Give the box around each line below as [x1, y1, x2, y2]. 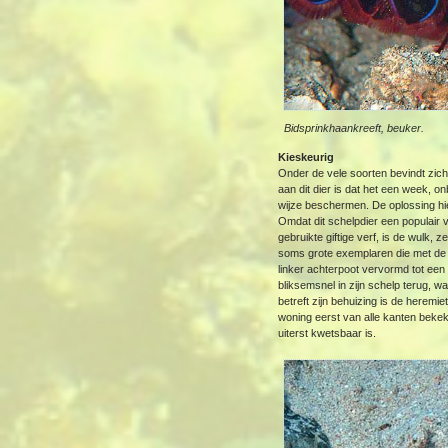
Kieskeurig [278, 151, 335, 163]
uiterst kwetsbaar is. [278, 327, 377, 339]
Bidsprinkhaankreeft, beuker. [281, 122, 425, 134]
